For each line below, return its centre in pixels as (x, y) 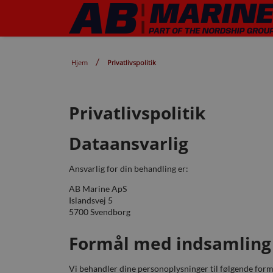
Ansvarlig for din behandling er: (128, 168)
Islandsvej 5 (90, 200)
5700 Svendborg (99, 212)
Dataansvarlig (128, 143)
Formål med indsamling (170, 243)
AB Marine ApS (97, 189)
